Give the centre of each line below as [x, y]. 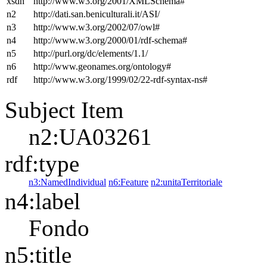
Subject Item [64, 110]
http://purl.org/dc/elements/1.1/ [91, 53]
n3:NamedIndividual [67, 182]
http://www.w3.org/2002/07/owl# [97, 27]
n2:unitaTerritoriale [187, 182]
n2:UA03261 [90, 137]
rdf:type [42, 164]
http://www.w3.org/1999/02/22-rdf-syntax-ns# [120, 80]
